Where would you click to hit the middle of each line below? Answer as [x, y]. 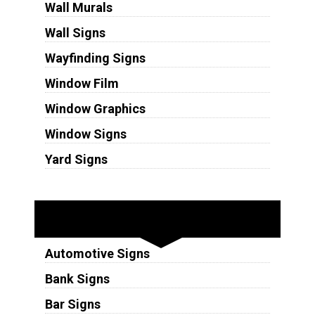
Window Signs [85, 134]
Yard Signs [76, 159]
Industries [157, 219]
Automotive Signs [97, 253]
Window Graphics [95, 108]
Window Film [82, 83]
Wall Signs [75, 32]
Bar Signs [72, 304]
